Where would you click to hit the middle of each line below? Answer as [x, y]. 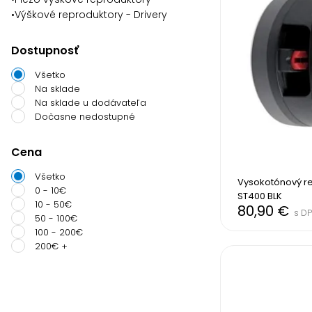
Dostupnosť [45, 50]
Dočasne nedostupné [85, 117]
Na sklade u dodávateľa [91, 103]
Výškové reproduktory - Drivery [91, 15]
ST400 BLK [259, 196]
